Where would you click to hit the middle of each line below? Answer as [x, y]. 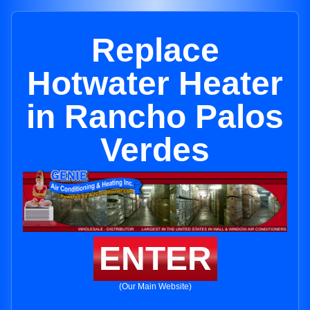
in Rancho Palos [155, 117]
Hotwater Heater [155, 83]
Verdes [155, 150]
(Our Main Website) [155, 287]
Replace [155, 50]
